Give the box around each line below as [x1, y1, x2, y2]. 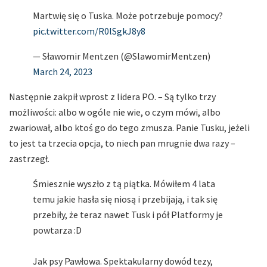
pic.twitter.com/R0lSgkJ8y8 [33, 24, 145, 37]
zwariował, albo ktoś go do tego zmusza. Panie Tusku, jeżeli [9, 121, 250, 133]
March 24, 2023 [33, 65, 92, 77]
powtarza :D [33, 223, 82, 236]
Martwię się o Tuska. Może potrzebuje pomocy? [33, 9, 223, 21]
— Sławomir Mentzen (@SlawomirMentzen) [33, 49, 210, 62]
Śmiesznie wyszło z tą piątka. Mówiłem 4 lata [33, 177, 215, 190]
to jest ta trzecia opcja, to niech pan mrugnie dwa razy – [9, 136, 235, 149]
